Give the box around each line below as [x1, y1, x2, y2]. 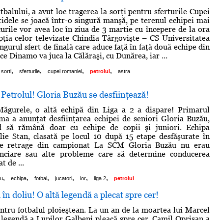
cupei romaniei [48, 68, 82, 74]
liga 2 [94, 175, 106, 181]
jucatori [55, 175, 72, 181]
